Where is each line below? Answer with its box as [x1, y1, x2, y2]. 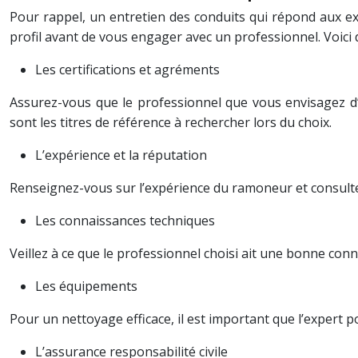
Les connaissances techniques [35, 212, 215, 229]
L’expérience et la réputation [35, 146, 207, 164]
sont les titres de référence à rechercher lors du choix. [10, 113, 332, 131]
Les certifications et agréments [35, 61, 220, 78]
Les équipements [35, 277, 137, 295]
